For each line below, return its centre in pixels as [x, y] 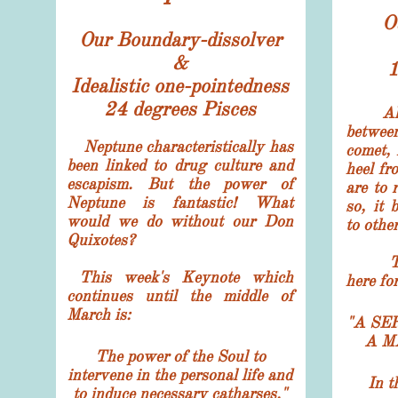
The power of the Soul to [180, 356]
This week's [130, 277]
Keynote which [237, 277]
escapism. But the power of [180, 184]
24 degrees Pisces [180, 109]
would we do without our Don [180, 221]
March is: [99, 314]
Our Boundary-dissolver [180, 40]
